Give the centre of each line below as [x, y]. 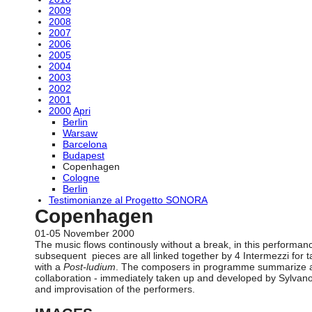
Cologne [81, 178]
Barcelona [85, 144]
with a [49, 267]
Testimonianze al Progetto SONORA [128, 200]
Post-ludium [89, 267]
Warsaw [80, 133]
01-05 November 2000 [85, 233]
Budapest [84, 155]
